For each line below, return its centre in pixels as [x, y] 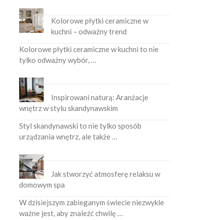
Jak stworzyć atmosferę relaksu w [106, 174]
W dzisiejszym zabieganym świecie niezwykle [92, 202]
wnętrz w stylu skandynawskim [69, 108]
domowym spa [42, 185]
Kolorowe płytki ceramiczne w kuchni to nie [89, 49]
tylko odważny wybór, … [58, 60]
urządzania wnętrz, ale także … [69, 137]
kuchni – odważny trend [89, 31]
